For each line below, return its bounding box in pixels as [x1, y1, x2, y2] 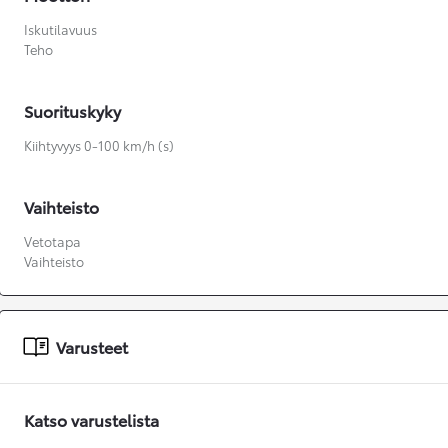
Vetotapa [24, 232, 81, 251]
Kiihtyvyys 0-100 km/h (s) [24, 136, 174, 155]
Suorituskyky [24, 99, 121, 123]
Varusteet [56, 335, 128, 359]
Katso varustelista [24, 408, 159, 432]
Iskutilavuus [24, 20, 97, 39]
